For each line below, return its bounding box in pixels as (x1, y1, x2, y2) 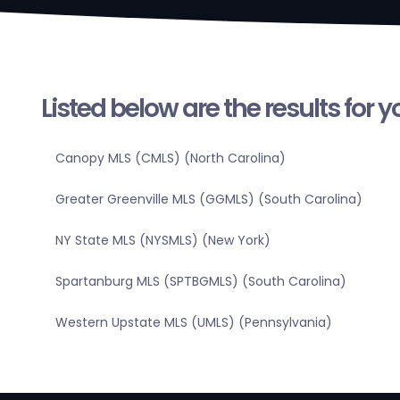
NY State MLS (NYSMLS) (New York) (54, 231, 271, 250)
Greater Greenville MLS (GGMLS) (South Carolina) (54, 190, 362, 209)
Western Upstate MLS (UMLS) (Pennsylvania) (54, 313, 332, 332)
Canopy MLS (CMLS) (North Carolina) (54, 149, 286, 168)
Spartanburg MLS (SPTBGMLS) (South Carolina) (54, 272, 346, 291)
